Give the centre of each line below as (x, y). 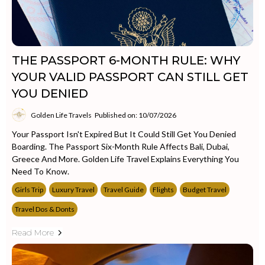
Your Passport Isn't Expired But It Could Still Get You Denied (124, 134)
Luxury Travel (73, 190)
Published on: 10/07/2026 (135, 115)
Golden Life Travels (61, 115)
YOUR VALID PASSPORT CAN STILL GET (130, 77)
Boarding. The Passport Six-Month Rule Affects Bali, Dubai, (121, 146)
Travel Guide (124, 190)
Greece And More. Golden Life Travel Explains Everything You (125, 159)
